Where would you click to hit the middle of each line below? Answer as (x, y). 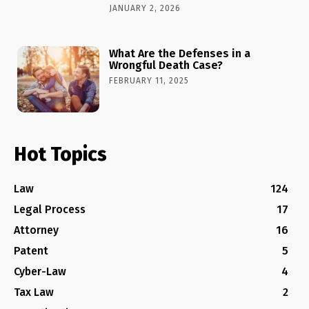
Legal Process (50, 209)
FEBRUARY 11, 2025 (149, 81)
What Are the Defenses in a (180, 54)
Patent (31, 250)
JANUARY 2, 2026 (145, 8)
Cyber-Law (40, 271)
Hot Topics (60, 154)
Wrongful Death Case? (166, 66)
